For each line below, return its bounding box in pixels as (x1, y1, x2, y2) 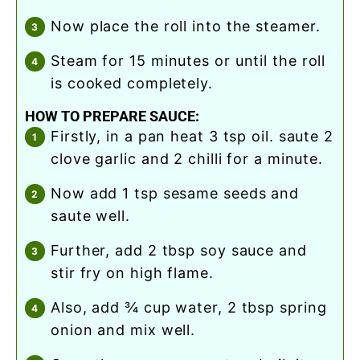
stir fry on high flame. (51, 264, 214, 282)
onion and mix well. (51, 321, 196, 339)
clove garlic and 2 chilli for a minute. (51, 150, 324, 168)
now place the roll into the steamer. (62, 18, 321, 35)
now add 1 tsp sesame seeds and (51, 185, 63, 202)
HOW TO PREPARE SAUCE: (25, 108, 199, 125)
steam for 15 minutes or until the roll (51, 52, 60, 70)
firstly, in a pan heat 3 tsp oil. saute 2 (51, 128, 60, 145)
